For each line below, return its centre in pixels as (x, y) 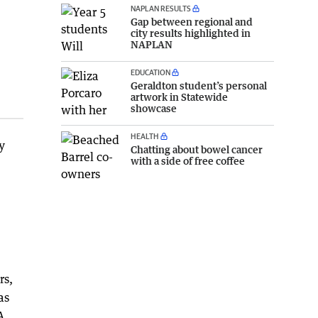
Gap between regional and (192, 21)
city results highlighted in (191, 33)
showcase (154, 108)
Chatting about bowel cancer (197, 149)
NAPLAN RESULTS (161, 8)
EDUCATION (150, 72)
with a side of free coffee (188, 160)
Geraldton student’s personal (199, 85)
